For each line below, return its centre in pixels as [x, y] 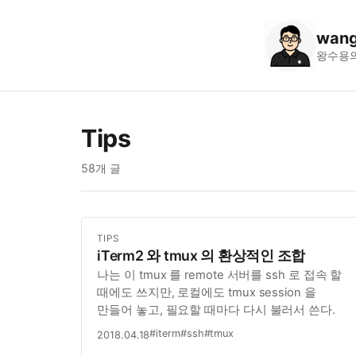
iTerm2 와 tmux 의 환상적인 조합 [201, 255]
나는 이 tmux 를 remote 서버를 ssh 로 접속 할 [220, 275]
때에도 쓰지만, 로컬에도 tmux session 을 [207, 293]
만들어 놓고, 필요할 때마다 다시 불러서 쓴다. [216, 310]
